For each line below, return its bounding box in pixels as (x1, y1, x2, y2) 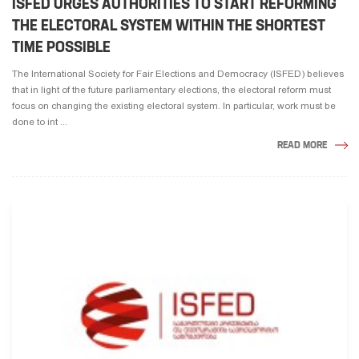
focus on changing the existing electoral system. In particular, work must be (12, 99, 336, 111)
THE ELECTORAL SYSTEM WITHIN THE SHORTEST (12, 15, 325, 34)
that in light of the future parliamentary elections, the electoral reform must (12, 83, 331, 95)
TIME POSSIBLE (12, 37, 111, 56)
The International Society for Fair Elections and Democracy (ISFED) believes (12, 67, 344, 79)
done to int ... (12, 115, 67, 127)
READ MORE (277, 138, 327, 151)
